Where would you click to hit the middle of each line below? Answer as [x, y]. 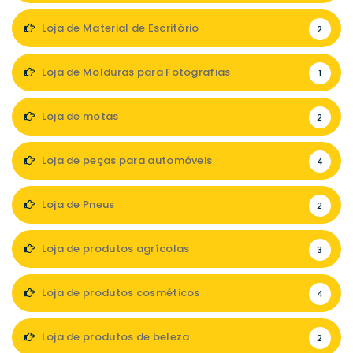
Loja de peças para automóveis [126, 160]
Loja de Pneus [77, 204]
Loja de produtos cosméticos [119, 292]
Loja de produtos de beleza [114, 336]
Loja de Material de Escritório [119, 28]
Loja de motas [79, 116]
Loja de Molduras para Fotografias [135, 72]
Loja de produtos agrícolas [114, 248]
